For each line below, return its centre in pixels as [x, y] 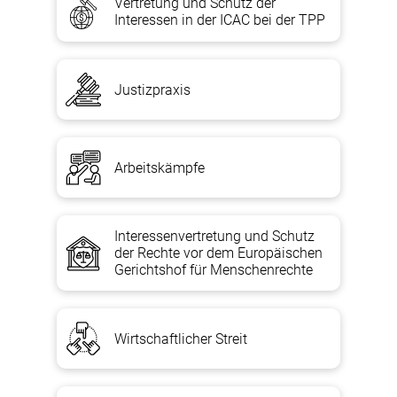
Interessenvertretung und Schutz [214, 236]
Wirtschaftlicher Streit [181, 339]
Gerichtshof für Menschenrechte [214, 270]
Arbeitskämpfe [160, 167]
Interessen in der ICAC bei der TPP [220, 20]
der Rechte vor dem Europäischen [218, 253]
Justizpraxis [152, 90]
